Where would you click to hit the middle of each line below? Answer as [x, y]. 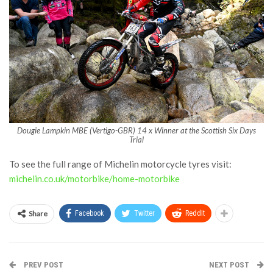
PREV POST [43, 265]
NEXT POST [230, 265]
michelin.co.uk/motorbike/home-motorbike [94, 179]
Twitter [144, 214]
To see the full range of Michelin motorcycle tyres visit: [120, 164]
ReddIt [195, 214]
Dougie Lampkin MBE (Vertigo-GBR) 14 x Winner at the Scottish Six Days [136, 131]
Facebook [90, 214]
